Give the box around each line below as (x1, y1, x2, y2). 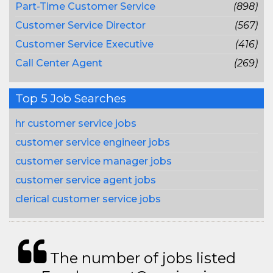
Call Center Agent (15, 57, 102, 69)
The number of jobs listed (46, 249, 236, 267)
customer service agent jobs (15, 174, 156, 186)
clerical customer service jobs (15, 193, 161, 205)
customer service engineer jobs (15, 136, 170, 148)
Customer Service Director (15, 19, 146, 31)
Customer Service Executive (15, 38, 154, 50)
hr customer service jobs (15, 118, 136, 129)
